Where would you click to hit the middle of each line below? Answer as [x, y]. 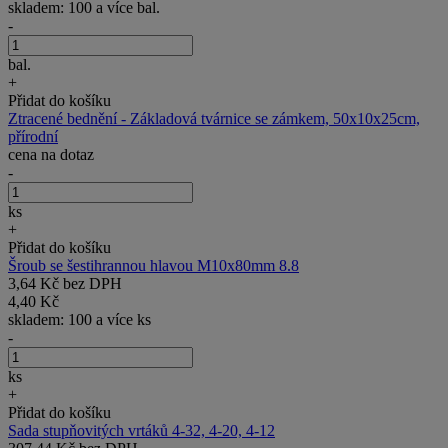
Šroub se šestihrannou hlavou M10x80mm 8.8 [153, 265]
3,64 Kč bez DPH [65, 283]
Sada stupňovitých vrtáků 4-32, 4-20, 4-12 [141, 430]
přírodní [33, 136]
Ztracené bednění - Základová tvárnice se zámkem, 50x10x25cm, [214, 118]
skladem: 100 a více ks [79, 319]
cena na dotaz [51, 154]
